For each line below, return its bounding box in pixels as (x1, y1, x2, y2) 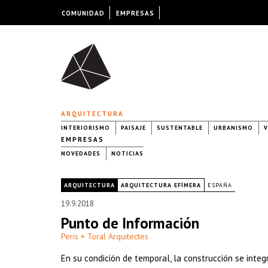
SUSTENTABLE (157, 124, 203, 132)
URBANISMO (214, 124, 253, 132)
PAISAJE (121, 124, 146, 132)
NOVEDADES (61, 150, 100, 157)
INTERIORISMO (61, 124, 110, 132)
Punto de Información (61, 214, 199, 233)
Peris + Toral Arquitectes (61, 231, 148, 242)
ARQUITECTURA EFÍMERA (121, 181, 201, 189)
